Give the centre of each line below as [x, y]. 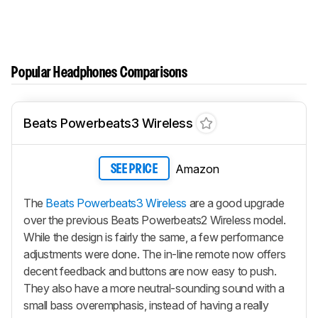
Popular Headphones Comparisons [99, 73]
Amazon [197, 169]
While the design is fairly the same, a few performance [154, 237]
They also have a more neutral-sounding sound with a [154, 288]
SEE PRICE [134, 170]
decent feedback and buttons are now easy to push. [150, 271]
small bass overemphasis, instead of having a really [146, 305]
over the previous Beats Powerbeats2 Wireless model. [155, 220]
